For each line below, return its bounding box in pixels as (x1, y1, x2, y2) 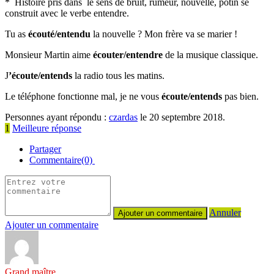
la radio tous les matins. (75, 70, 165, 81)
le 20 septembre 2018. (138, 111, 225, 122)
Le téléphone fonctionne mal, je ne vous (5, 91, 159, 102)
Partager (29, 143, 61, 154)
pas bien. (224, 91, 259, 102)
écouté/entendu (28, 28, 91, 39)
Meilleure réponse (12, 122, 81, 133)
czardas (109, 111, 138, 122)
